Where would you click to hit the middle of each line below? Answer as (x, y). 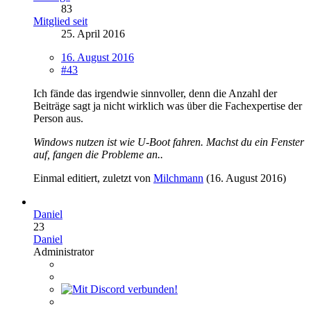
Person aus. (58, 118)
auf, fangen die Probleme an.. (98, 154)
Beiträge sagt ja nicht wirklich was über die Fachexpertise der (168, 106)
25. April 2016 (93, 33)
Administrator (64, 251)
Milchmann (178, 178)
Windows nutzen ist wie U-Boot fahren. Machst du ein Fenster (169, 142)
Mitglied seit (60, 21)
